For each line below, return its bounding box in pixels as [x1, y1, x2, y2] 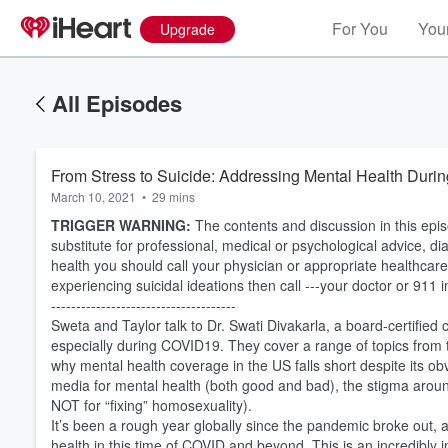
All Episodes [52, 87, 182, 119]
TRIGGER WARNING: [51, 215, 195, 235]
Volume [351, 398, 405, 416]
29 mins [152, 188, 195, 205]
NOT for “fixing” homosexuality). [51, 395, 252, 415]
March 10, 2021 [51, 188, 136, 205]
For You [332, 17, 388, 40]
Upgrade [160, 19, 215, 39]
